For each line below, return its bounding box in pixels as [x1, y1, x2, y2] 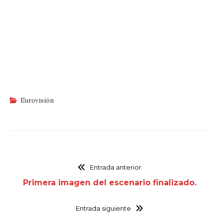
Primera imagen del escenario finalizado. [22, 178, 197, 188]
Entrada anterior [89, 163, 141, 172]
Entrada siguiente [76, 204, 131, 213]
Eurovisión [20, 96, 54, 105]
